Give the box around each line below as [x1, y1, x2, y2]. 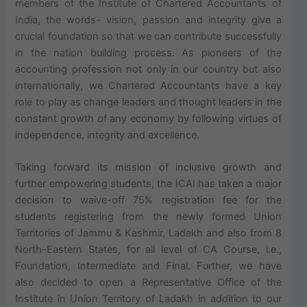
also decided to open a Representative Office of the [15, 276, 282, 289]
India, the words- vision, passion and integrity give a [15, 13, 282, 26]
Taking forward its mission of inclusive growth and [15, 161, 282, 174]
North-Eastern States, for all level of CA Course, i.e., [15, 243, 282, 256]
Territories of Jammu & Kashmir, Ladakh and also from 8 [15, 227, 282, 240]
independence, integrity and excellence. [15, 128, 200, 141]
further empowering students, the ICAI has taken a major [15, 177, 282, 191]
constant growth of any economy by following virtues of [15, 112, 282, 125]
